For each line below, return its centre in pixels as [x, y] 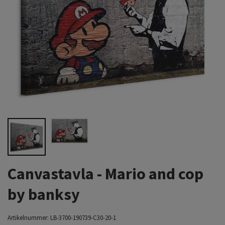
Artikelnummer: [28, 218]
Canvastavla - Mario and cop [105, 174]
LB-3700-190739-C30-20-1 [83, 218]
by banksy [44, 195]
